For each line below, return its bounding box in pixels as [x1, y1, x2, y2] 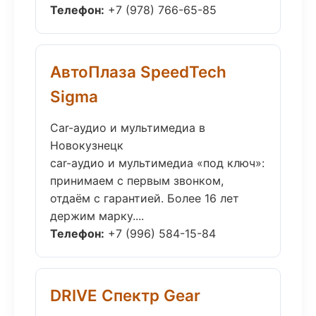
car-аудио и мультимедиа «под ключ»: [50, 156, 265, 170]
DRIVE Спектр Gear [50, 286, 200, 305]
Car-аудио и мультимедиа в [50, 121, 205, 135]
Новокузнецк [50, 138, 123, 152]
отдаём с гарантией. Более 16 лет [50, 191, 239, 205]
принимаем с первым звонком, [50, 174, 224, 188]
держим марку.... [50, 209, 144, 223]
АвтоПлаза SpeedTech [50, 62, 226, 81]
